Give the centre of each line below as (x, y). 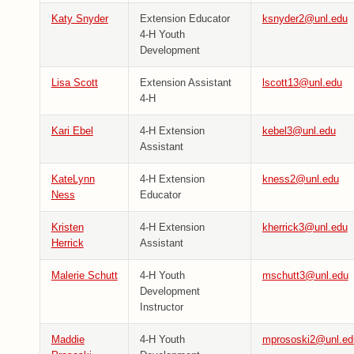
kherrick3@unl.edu (305, 228)
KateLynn (73, 179)
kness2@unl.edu (300, 179)
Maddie (68, 340)
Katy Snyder (79, 19)
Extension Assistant (185, 83)
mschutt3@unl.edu (305, 276)
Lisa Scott (74, 83)
